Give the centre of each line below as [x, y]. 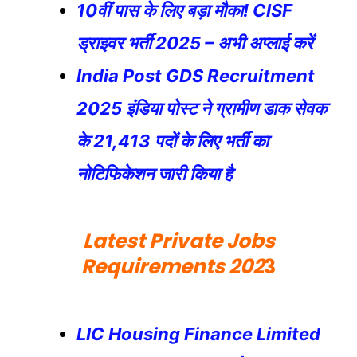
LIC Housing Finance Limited [198, 334]
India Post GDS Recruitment [196, 75]
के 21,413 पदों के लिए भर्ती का [173, 141]
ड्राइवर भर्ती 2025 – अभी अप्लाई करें [195, 43]
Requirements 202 [173, 266]
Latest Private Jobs [178, 241]
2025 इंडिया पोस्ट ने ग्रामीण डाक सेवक [202, 108]
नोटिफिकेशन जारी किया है [155, 173]
